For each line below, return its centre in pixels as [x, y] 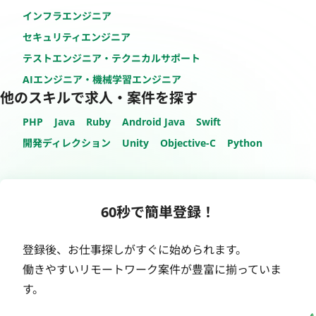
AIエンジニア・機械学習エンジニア [102, 79]
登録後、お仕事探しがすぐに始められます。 [135, 249]
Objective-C [188, 142]
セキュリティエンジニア [77, 37]
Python [245, 142]
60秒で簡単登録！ [158, 212]
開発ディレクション [67, 142]
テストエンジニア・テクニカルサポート [111, 58]
